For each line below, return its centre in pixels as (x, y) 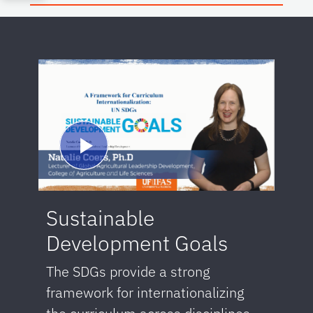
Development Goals (137, 242)
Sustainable (100, 217)
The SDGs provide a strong (128, 271)
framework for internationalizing (145, 292)
